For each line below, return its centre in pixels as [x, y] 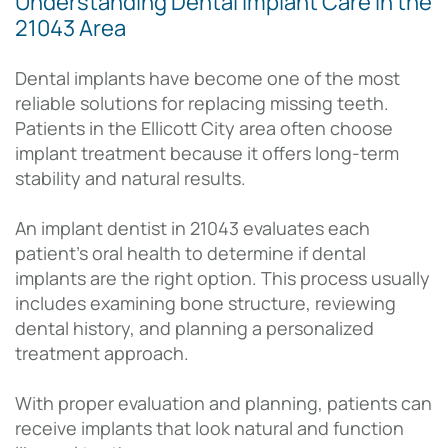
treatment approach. [102, 353]
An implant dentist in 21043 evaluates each [192, 228]
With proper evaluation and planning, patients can [223, 403]
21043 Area [70, 28]
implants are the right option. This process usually [222, 278]
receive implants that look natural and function [209, 428]
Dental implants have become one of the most [207, 78]
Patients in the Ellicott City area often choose [204, 128]
